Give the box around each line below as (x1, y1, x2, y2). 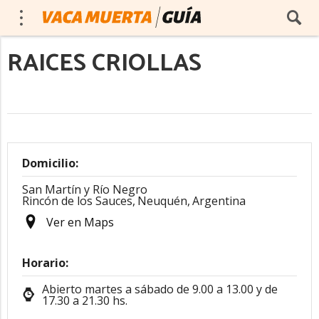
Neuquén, (137, 193, 190, 209)
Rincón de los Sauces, (22, 193, 135, 209)
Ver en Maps (46, 214, 114, 230)
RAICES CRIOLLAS (7, 44, 202, 83)
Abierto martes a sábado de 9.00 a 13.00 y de (42, 281, 278, 297)
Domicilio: (22, 155, 78, 171)
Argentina (192, 193, 246, 209)
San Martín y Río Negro (22, 182, 147, 197)
